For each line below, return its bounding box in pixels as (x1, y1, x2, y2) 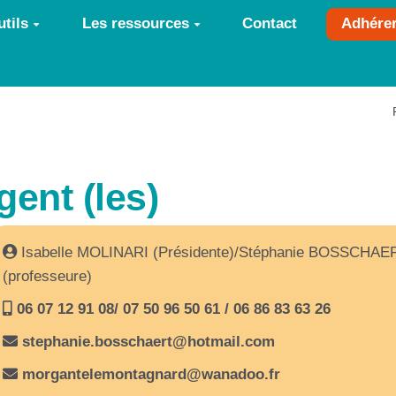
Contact (242, 15, 298, 32)
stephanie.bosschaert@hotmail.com (22, 333, 275, 350)
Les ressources (81, 15, 189, 32)
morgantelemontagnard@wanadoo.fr (22, 366, 280, 383)
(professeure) (3, 268, 92, 285)
